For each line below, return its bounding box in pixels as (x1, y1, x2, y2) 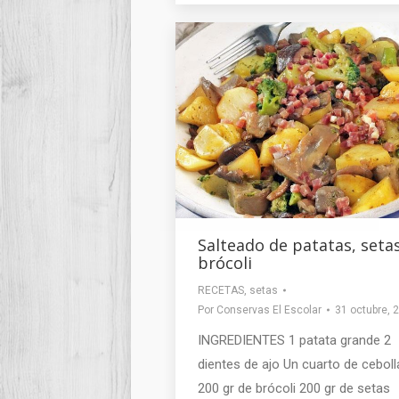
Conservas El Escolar (216, 304, 322, 317)
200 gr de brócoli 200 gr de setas (198, 380, 390, 397)
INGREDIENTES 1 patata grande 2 (198, 332, 391, 349)
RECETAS (198, 284, 244, 297)
